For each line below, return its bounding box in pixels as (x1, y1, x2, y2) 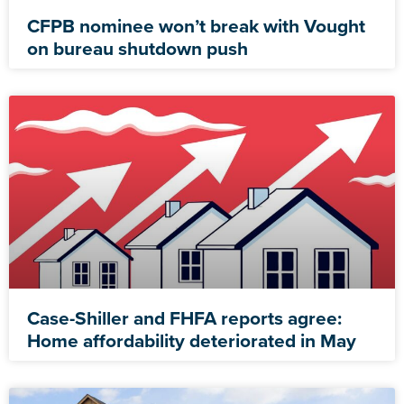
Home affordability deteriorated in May (27, 326, 356, 354)
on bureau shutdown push (27, 33, 248, 62)
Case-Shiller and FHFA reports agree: (27, 303, 342, 332)
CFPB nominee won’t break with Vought (27, 11, 365, 40)
